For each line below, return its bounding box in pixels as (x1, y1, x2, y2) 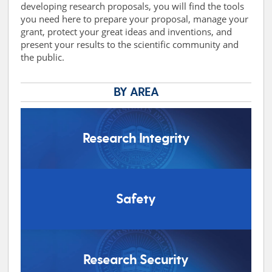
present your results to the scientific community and (21, 38, 239, 50)
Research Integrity (82, 130, 189, 148)
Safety (116, 191, 156, 208)
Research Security (83, 251, 189, 269)
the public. (21, 51, 65, 63)
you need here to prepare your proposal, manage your (21, 13, 249, 25)
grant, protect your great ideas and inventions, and (21, 25, 233, 38)
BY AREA (113, 84, 158, 100)
